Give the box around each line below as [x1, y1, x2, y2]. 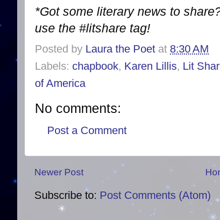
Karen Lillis [124, 59, 177, 72]
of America [35, 77, 85, 89]
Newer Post [34, 166, 83, 177]
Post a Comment [47, 124, 127, 137]
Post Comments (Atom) [100, 189, 211, 202]
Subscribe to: [34, 189, 100, 202]
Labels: [35, 59, 72, 72]
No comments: [35, 100, 121, 116]
